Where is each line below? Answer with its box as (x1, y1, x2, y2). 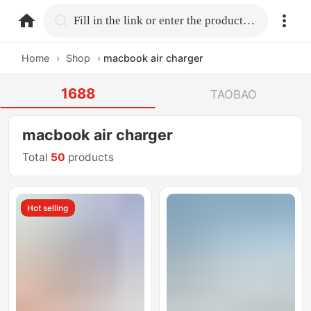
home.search (73, 12, 145, 27)
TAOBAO (210, 87, 257, 101)
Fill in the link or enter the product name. (243, 13, 255, 27)
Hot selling (27, 202, 69, 213)
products (65, 151, 115, 165)
